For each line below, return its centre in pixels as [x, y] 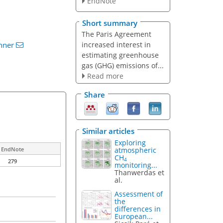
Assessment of [139, 194]
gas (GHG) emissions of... [122, 65]
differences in [138, 209]
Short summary [110, 23]
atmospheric [136, 150]
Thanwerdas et [140, 172]
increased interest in [116, 44]
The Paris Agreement [116, 34]
